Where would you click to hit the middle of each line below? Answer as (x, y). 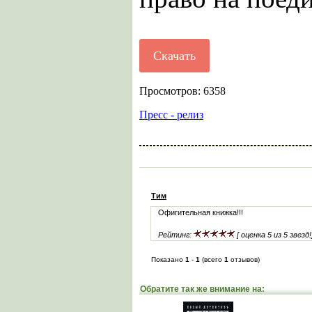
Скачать (174, 56)
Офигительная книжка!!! (201, 212)
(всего (212, 259)
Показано (168, 259)
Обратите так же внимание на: (202, 289)
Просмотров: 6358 (182, 91)
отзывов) (244, 259)
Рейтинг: (176, 235)
